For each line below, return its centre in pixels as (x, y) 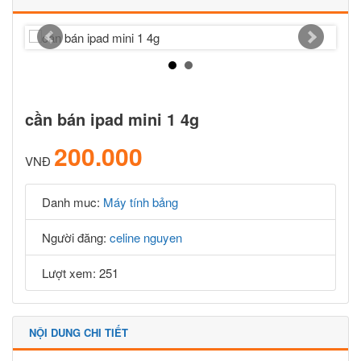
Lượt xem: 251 (80, 272)
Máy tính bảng (141, 201)
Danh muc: (73, 201)
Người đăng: (76, 237)
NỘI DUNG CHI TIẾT (79, 332)
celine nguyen (146, 237)
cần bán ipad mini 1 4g (112, 118)
